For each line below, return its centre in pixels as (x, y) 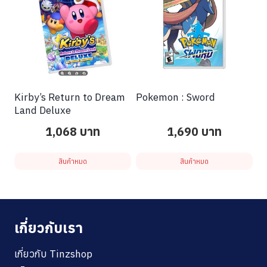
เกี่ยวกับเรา (49, 227)
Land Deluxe (43, 111)
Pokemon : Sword (176, 97)
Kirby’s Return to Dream (70, 97)
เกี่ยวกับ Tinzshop (53, 254)
